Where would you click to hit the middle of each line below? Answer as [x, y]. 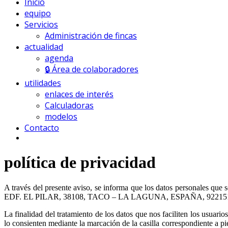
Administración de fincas [91, 36]
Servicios [41, 24]
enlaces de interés [79, 94]
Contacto [42, 128]
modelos [61, 117]
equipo [38, 13]
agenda [59, 58]
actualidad [44, 47]
